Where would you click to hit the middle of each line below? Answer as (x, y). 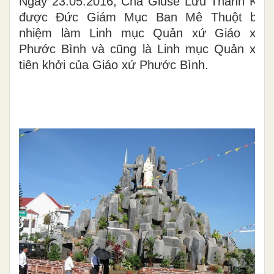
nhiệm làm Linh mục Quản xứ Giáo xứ (141, 33)
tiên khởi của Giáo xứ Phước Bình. (114, 65)
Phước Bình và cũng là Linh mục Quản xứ (141, 49)
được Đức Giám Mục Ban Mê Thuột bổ (141, 17)
